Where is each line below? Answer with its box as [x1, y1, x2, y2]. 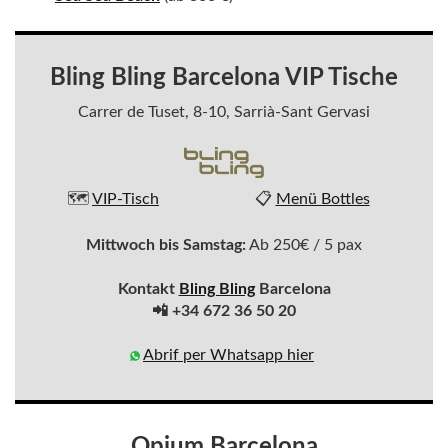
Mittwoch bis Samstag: [86, 237, 246, 254]
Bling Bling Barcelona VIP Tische [50, 65, 398, 90]
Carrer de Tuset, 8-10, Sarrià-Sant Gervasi [78, 103, 370, 120]
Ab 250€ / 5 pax [246, 237, 362, 254]
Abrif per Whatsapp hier [143, 347, 314, 364]
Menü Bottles [275, 191, 370, 208]
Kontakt [117, 281, 179, 298]
